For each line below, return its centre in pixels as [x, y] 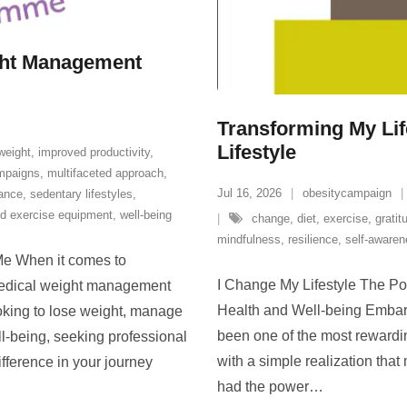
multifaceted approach [105, 173]
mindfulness [249, 239]
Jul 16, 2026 [249, 193]
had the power [263, 387]
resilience [313, 239]
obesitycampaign [347, 193]
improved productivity [94, 152]
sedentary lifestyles [81, 194]
